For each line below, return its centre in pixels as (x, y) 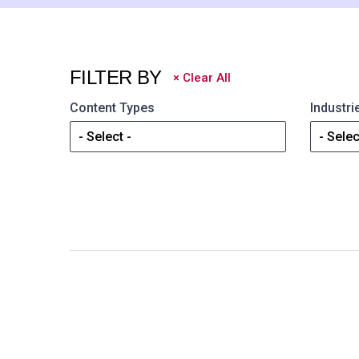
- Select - (105, 136)
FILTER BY (116, 77)
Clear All (206, 78)
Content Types (112, 108)
